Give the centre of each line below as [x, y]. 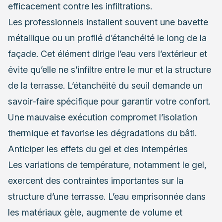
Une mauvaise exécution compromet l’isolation [103, 117]
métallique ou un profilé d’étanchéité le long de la [107, 38]
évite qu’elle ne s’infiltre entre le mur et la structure [110, 69]
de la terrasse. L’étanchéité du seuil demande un [105, 85]
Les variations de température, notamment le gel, [107, 165]
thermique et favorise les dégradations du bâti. [102, 133]
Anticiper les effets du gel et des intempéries [98, 149]
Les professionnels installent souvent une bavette [108, 22]
